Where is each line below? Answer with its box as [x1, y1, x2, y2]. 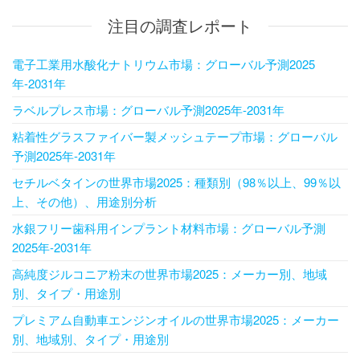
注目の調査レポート [108, 14, 252, 38]
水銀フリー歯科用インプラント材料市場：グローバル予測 [12, 219, 325, 237]
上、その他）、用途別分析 [12, 193, 157, 211]
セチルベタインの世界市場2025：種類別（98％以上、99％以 [12, 174, 341, 191]
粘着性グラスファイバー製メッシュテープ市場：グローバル [12, 128, 337, 145]
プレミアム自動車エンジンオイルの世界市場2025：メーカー [12, 311, 339, 329]
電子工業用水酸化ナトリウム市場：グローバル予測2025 [12, 55, 315, 73]
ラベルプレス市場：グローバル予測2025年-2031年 [12, 101, 284, 119]
